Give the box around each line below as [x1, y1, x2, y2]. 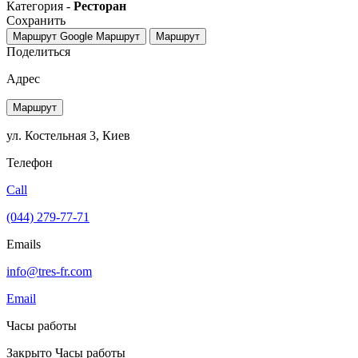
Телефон [6, 155, 53, 169]
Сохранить [6, 13, 66, 27]
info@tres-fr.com [6, 264, 92, 278]
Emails [6, 237, 41, 251]
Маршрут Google [13, 30, 93, 42]
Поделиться [6, 44, 70, 58]
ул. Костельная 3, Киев [6, 128, 130, 142]
